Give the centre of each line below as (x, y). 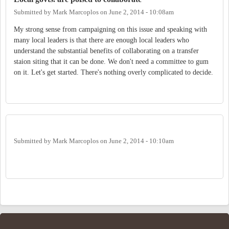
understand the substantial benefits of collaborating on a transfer (106, 51)
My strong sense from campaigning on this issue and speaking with (110, 30)
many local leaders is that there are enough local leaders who (101, 40)
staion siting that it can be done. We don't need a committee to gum (111, 62)
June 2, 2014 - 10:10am (141, 141)
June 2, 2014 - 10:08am (141, 13)
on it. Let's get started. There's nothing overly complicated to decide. (113, 73)
